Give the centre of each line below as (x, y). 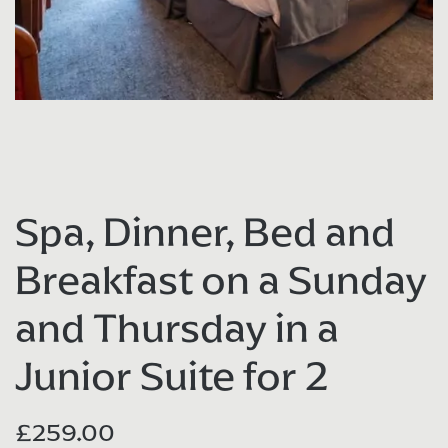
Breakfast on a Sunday (221, 280)
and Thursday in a (177, 328)
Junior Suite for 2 (172, 376)
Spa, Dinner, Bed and (205, 232)
